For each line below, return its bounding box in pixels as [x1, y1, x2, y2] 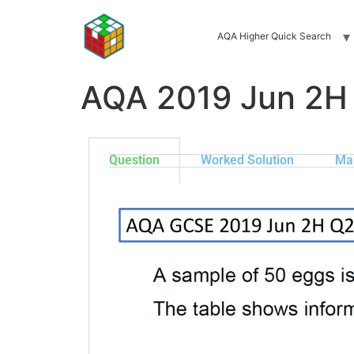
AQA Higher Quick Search [217, 30, 331, 42]
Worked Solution [201, 153, 294, 168]
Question [109, 153, 160, 168]
